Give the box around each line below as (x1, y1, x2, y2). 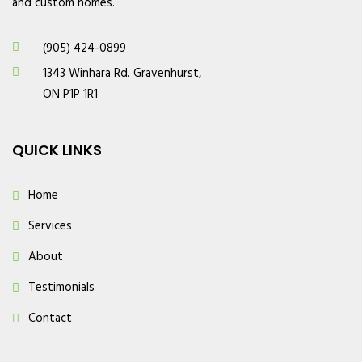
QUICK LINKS (12, 139, 102, 160)
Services (28, 216, 72, 236)
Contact (28, 308, 72, 328)
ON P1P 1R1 (43, 84, 98, 104)
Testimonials (28, 277, 95, 297)
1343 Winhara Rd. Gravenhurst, (43, 63, 201, 83)
